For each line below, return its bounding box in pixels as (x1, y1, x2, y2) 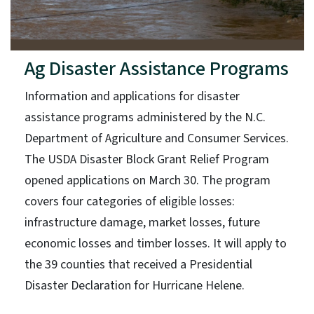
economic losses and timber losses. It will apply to (24, 234, 287, 252)
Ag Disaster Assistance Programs (24, 54, 289, 83)
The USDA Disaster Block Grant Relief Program (24, 150, 269, 168)
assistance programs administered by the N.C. (24, 108, 266, 126)
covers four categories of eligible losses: (24, 192, 235, 210)
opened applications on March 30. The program (24, 171, 271, 189)
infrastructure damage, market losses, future (24, 213, 260, 231)
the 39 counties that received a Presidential (24, 255, 252, 273)
